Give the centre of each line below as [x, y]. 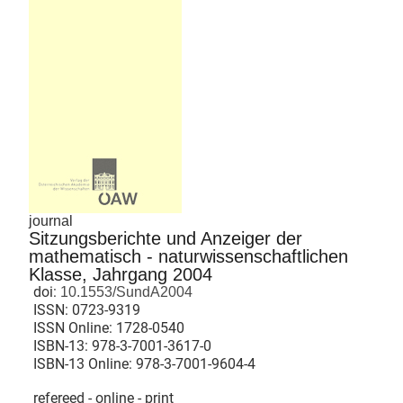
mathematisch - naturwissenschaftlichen [188, 256]
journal [51, 220]
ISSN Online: [75, 327]
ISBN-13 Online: [85, 363]
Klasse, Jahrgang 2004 [121, 274]
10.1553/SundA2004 [125, 291]
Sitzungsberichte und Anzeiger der [166, 238]
